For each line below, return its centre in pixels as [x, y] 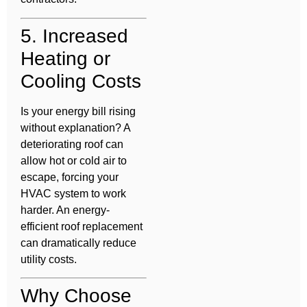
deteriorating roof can [72, 144]
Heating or [65, 58]
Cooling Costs [81, 81]
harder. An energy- [65, 210]
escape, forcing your [70, 177]
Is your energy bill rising [78, 111]
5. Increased [74, 36]
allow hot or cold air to [74, 160]
